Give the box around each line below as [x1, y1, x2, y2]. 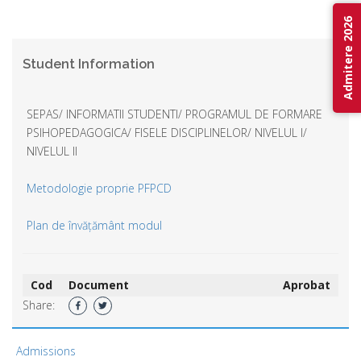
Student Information [23, 56, 155, 72]
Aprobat [283, 276, 330, 293]
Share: [23, 297, 55, 313]
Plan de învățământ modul [27, 217, 162, 233]
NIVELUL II [27, 143, 77, 159]
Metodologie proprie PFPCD [27, 180, 172, 196]
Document [68, 276, 129, 293]
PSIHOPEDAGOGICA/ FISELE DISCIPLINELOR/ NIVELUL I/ [27, 124, 307, 140]
